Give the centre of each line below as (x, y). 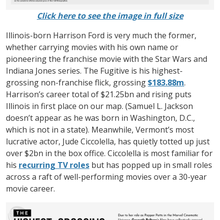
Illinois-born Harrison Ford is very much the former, (101, 35)
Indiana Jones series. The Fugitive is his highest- (94, 70)
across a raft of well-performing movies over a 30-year (106, 177)
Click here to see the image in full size (110, 15)
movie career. (30, 188)
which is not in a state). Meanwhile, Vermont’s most (100, 129)
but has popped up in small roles (151, 165)
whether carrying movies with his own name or (92, 47)
